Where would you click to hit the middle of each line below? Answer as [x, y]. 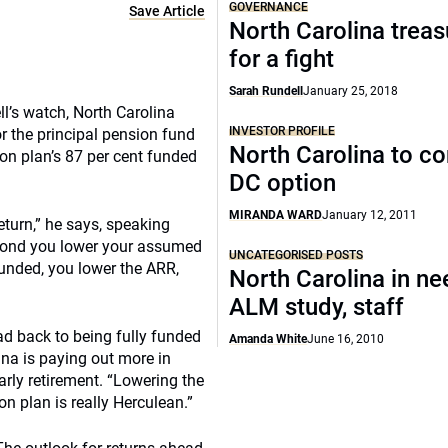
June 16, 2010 [346, 339]
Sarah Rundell [266, 91]
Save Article [167, 11]
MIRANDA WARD [276, 215]
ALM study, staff [317, 307]
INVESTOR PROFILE [282, 131]
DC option [283, 183]
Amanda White [268, 339]
